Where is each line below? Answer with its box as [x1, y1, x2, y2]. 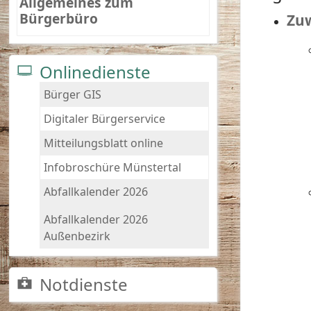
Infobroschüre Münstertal [43, 160, 181, 176]
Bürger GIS [43, 87, 101, 103]
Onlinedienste [39, 60, 151, 84]
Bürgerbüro [19, 9, 99, 28]
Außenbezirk [43, 228, 110, 244]
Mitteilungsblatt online [43, 135, 163, 151]
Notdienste [39, 273, 128, 296]
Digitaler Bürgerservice [43, 111, 165, 127]
